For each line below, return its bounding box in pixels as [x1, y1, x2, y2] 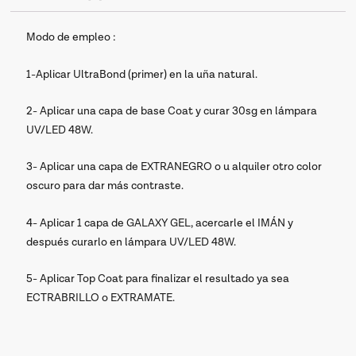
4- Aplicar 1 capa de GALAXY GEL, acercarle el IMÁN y [26, 215, 294, 230]
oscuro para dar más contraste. [26, 179, 184, 194]
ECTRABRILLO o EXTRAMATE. [26, 291, 176, 306]
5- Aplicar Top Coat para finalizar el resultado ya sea [26, 272, 290, 287]
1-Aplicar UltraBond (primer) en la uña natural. [26, 67, 258, 82]
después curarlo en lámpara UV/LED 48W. [26, 234, 237, 250]
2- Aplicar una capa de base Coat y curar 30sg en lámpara [26, 104, 318, 119]
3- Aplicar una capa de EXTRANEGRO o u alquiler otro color [26, 160, 323, 175]
